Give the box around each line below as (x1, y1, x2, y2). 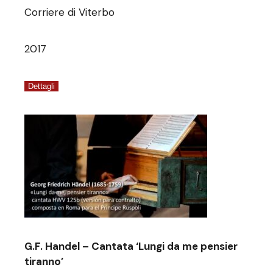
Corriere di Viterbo (24, 5, 115, 19)
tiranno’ (24, 255, 64, 268)
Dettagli (28, 82, 55, 91)
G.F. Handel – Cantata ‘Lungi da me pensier (24, 239, 238, 253)
